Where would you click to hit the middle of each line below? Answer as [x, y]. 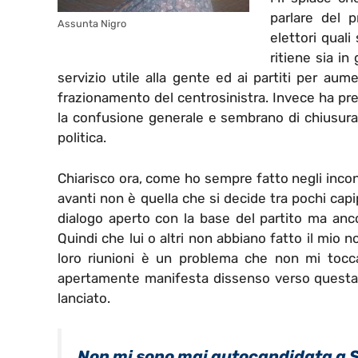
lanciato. [84, 298]
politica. [82, 138]
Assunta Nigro [92, 23]
